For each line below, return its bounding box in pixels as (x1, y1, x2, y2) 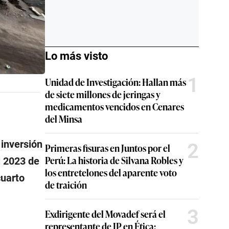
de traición (45, 178, 87, 191)
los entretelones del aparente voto (45, 166, 177, 179)
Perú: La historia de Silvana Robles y (45, 153, 184, 167)
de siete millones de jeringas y (45, 87, 161, 101)
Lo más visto (45, 50, 108, 62)
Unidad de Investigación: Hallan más (45, 75, 186, 88)
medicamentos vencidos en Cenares (45, 100, 184, 113)
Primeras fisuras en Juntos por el (45, 141, 170, 154)
